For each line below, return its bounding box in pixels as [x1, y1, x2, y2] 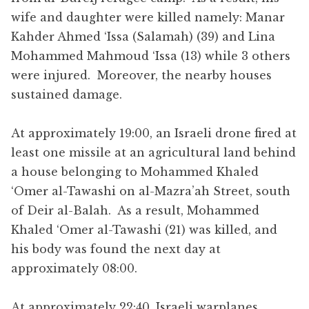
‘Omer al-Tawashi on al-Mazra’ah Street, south [11, 183, 290, 198]
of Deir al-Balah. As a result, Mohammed [11, 203, 259, 217]
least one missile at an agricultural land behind [11, 145, 296, 159]
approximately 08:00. [11, 261, 137, 275]
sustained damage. [11, 87, 122, 101]
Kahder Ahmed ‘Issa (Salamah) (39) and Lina [11, 29, 275, 43]
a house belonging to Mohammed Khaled [11, 164, 259, 179]
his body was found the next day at [11, 241, 221, 256]
